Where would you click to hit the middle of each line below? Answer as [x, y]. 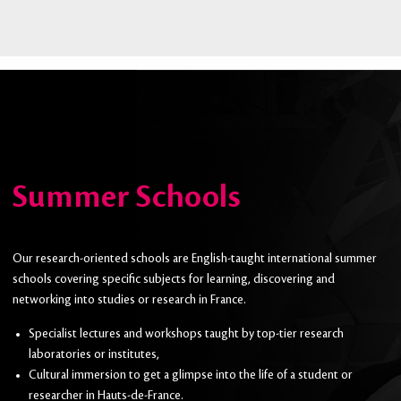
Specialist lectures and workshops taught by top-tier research [186, 333]
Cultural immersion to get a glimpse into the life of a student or [190, 375]
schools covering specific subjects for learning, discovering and [173, 280]
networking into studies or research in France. [129, 300]
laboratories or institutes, [94, 354]
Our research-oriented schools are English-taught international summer [194, 259]
